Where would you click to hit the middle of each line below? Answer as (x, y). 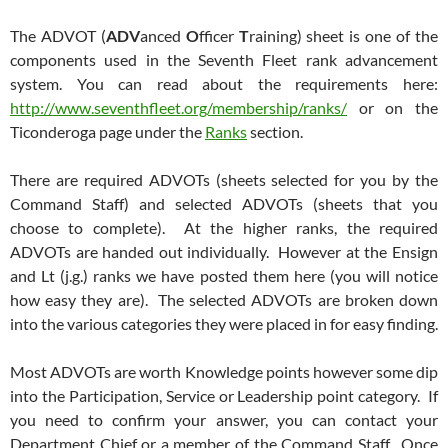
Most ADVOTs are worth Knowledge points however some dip (224, 371)
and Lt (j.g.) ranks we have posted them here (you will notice (224, 275)
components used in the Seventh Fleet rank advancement (224, 59)
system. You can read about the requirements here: (224, 83)
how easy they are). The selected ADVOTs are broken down (224, 299)
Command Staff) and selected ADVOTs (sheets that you (224, 203)
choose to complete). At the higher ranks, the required (224, 227)
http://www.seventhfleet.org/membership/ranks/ (178, 107)
